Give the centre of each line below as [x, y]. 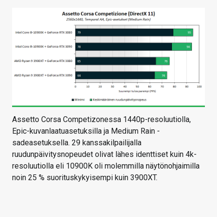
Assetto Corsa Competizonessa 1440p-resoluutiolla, [101, 120]
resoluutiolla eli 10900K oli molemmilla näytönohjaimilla [106, 166]
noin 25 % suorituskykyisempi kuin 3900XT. [85, 178]
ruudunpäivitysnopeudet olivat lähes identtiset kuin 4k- [104, 155]
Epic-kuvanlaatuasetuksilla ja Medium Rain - [86, 131]
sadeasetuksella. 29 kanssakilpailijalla [77, 143]
